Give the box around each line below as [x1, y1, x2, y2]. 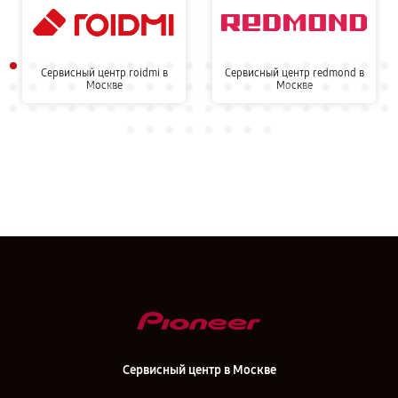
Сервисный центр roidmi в [40, 67, 168, 80]
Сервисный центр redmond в [224, 67, 364, 80]
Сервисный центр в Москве [122, 362, 276, 378]
